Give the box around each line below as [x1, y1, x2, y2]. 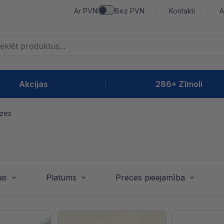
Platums [46, 172, 76, 182]
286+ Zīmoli [155, 79, 202, 89]
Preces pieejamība [115, 172, 185, 182]
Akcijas [18, 79, 48, 89]
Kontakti [169, 6, 195, 15]
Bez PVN [115, 6, 144, 15]
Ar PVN [74, 6, 97, 15]
